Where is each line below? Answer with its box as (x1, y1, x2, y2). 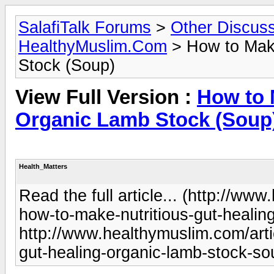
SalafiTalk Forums (18, 18, 151, 37)
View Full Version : (15, 86, 197, 109)
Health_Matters (19, 162, 67, 170)
